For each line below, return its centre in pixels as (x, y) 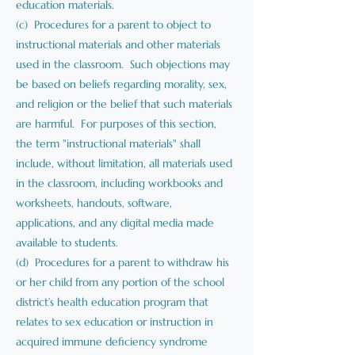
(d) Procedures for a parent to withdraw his (122, 262)
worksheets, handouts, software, (94, 203)
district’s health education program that (112, 302)
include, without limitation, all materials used (124, 163)
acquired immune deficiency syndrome (112, 342)
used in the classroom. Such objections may (123, 64)
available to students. (67, 242)
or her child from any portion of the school (120, 282)
